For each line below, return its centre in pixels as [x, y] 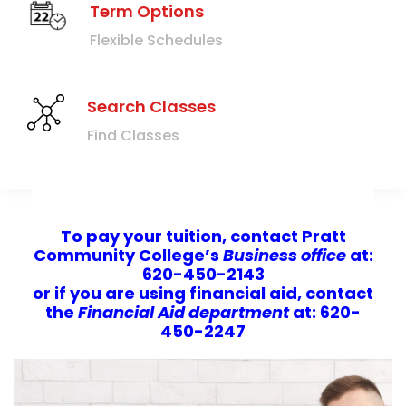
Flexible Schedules [156, 40]
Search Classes [151, 106]
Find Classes [133, 135]
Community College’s [126, 255]
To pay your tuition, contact [181, 236]
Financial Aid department [184, 312]
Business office [284, 255]
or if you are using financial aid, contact [203, 293]
